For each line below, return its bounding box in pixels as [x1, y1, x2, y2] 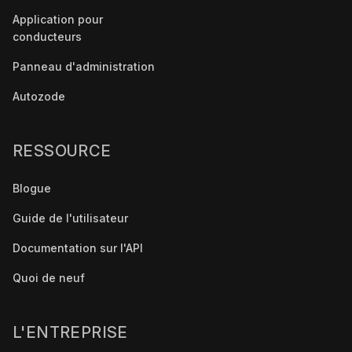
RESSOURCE [13, 141, 112, 160]
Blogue [13, 181, 51, 195]
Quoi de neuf [13, 270, 85, 284]
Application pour [13, 12, 103, 26]
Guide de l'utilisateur [13, 211, 128, 225]
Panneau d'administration [13, 59, 155, 73]
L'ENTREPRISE [13, 322, 128, 342]
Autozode [13, 89, 65, 103]
